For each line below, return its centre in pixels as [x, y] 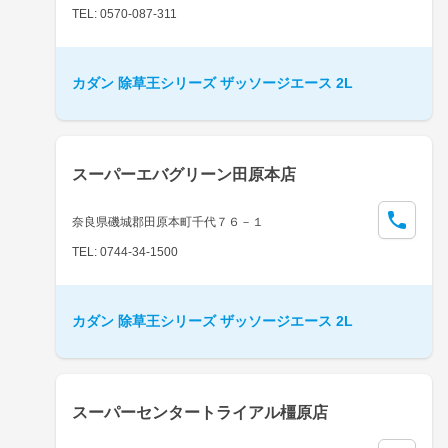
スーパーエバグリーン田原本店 [184, 174]
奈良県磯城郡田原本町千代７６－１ [168, 221]
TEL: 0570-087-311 [124, 13]
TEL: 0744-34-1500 [125, 251]
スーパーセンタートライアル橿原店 [200, 412]
